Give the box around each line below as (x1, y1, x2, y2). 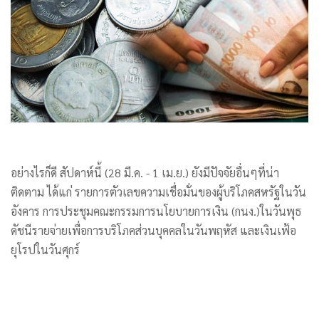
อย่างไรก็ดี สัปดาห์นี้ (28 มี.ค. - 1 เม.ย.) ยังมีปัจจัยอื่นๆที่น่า (11, 165, 279, 181)
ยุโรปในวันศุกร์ (11, 242, 80, 258)
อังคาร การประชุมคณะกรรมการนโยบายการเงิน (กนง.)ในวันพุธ (11, 204, 301, 219)
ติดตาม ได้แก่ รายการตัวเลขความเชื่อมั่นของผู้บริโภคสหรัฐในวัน (11, 184, 306, 200)
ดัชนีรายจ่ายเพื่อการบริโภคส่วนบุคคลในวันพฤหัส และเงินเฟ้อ (11, 223, 296, 239)
